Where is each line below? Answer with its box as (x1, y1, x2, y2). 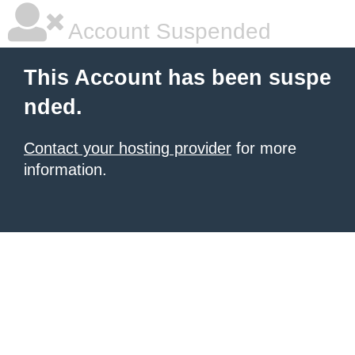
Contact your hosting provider (24, 139, 231, 157)
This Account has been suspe (24, 66, 331, 90)
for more (231, 139, 296, 157)
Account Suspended (63, 19, 271, 44)
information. (24, 161, 107, 178)
